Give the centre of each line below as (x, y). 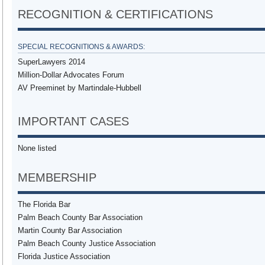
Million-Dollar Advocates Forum (71, 75)
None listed (37, 148)
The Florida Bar (44, 204)
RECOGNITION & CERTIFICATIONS (115, 14)
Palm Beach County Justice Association (87, 243)
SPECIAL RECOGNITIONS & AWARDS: (81, 47)
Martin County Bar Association (70, 230)
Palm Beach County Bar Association (80, 217)
